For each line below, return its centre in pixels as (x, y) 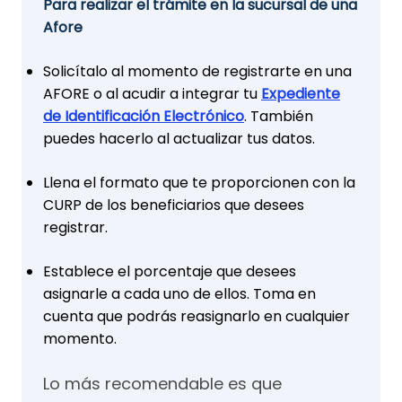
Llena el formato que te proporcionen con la (199, 183)
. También (279, 116)
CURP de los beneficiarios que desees (174, 205)
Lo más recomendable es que (162, 384)
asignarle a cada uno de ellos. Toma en (179, 294)
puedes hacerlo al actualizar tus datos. (179, 139)
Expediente (301, 94)
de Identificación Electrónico (144, 116)
